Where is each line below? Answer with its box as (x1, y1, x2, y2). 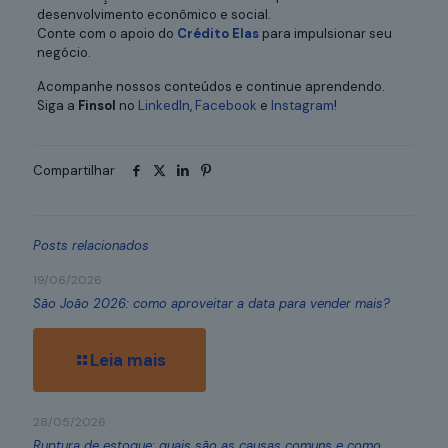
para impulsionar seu (258, 24, 392, 42)
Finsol (77, 96, 116, 114)
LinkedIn (137, 96, 190, 114)
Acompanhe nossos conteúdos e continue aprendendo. (36, 77, 385, 95)
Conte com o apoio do (36, 24, 177, 42)
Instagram (270, 96, 334, 114)
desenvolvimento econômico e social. (36, 5, 271, 23)
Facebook (194, 96, 257, 114)
